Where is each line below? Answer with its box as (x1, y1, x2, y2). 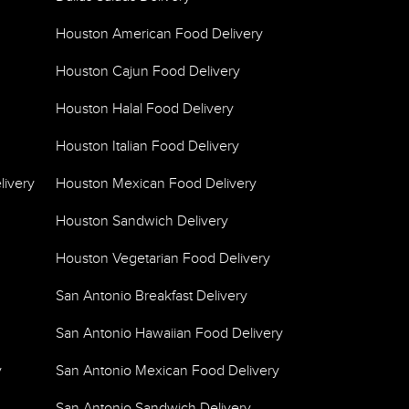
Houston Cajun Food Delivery (56, 63, 240, 80)
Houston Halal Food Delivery (56, 100, 234, 118)
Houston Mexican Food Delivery (56, 175, 257, 193)
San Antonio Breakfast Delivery (56, 288, 247, 305)
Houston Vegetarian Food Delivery (56, 250, 270, 267)
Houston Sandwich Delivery (56, 213, 228, 230)
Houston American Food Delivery (56, 26, 263, 43)
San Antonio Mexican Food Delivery (56, 362, 279, 380)
